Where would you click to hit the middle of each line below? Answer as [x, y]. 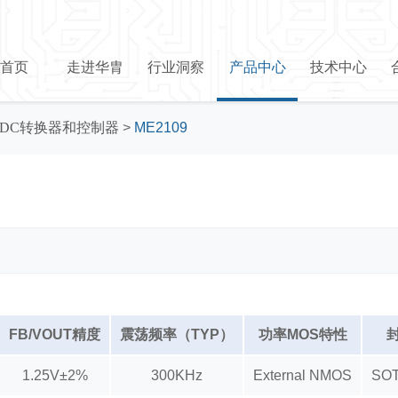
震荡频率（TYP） [177, 334]
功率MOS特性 [302, 334]
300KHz [177, 375]
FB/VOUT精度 [55, 334]
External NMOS [302, 375]
